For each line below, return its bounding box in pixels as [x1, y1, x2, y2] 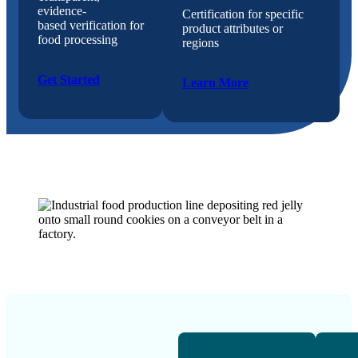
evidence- [38, 4, 86, 18]
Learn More [182, 76, 249, 90]
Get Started [38, 73, 100, 87]
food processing [38, 33, 121, 47]
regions [182, 36, 219, 50]
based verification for [38, 18, 144, 33]
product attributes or [182, 22, 283, 36]
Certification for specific [182, 7, 304, 22]
